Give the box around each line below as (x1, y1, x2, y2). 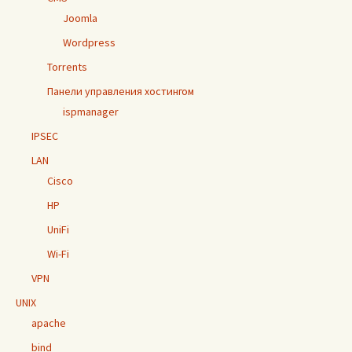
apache (31, 316, 66, 330)
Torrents (47, 60, 87, 74)
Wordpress (63, 35, 115, 49)
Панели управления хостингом (47, 84, 194, 98)
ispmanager (63, 104, 119, 119)
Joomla (63, 11, 97, 25)
